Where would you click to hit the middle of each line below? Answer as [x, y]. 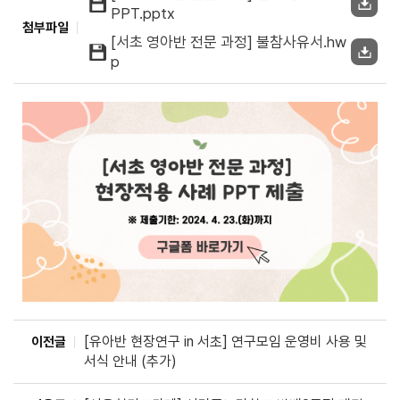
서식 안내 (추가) [130, 361]
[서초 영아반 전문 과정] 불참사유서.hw [229, 42]
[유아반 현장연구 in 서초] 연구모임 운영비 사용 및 [225, 341]
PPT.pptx [143, 13]
